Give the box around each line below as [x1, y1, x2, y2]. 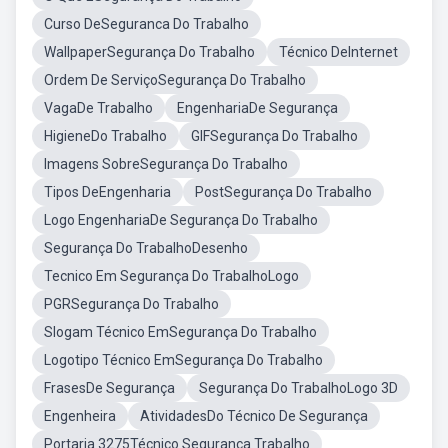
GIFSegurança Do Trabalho [191, 128, 358, 144]
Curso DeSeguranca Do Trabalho [44, 16, 249, 32]
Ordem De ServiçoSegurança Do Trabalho [44, 72, 306, 88]
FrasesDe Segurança [44, 380, 175, 396]
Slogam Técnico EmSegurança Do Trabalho [44, 324, 317, 340]
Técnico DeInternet [279, 44, 398, 60]
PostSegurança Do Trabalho [195, 184, 372, 200]
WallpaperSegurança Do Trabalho [44, 44, 255, 60]
